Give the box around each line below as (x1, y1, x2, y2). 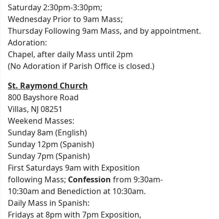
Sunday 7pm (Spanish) (8, 150, 90, 161)
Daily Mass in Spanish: (8, 197, 89, 208)
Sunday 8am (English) (8, 127, 87, 138)
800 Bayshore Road (8, 91, 79, 103)
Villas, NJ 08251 (8, 103, 63, 114)
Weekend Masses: (8, 115, 74, 126)
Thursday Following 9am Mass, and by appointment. (8, 25, 201, 36)
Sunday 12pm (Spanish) (8, 138, 94, 150)
